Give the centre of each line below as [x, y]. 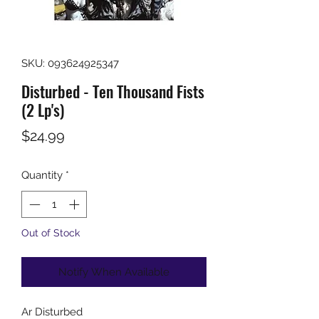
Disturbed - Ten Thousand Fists [113, 91]
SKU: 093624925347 [70, 63]
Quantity [42, 175]
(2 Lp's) [43, 109]
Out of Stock [51, 233]
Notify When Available [114, 272]
